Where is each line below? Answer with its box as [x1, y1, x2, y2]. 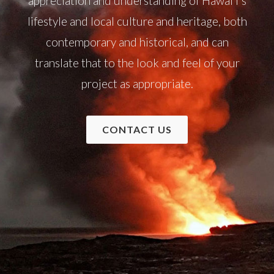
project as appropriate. [81, 76, 193, 91]
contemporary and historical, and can [45, 35, 229, 49]
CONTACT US [102, 124, 172, 135]
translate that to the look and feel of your [34, 56, 240, 70]
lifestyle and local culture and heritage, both [27, 14, 247, 28]
